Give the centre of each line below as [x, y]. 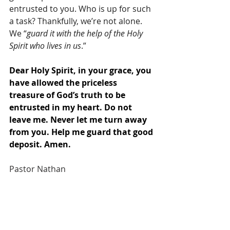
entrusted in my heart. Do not [72, 107]
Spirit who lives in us [45, 46]
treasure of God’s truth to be [68, 95]
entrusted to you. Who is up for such [81, 9]
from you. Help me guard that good [82, 132]
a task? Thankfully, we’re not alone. [77, 21]
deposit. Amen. [40, 144]
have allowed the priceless [64, 83]
